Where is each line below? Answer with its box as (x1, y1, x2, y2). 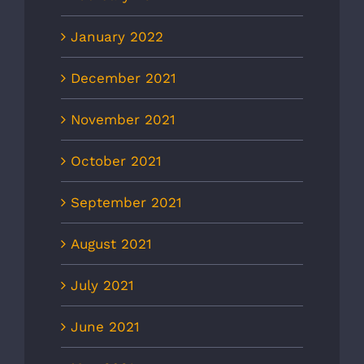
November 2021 (71, 111, 175, 128)
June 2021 (71, 318, 140, 336)
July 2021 (71, 277, 134, 294)
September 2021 (71, 194, 182, 211)
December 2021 (71, 70, 176, 87)
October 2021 (71, 153, 162, 170)
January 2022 (71, 28, 163, 45)
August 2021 (71, 236, 152, 253)
